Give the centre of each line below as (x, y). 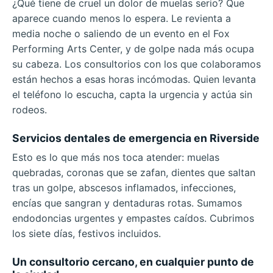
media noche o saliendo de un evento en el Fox (121, 34)
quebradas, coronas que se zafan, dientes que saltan (134, 173)
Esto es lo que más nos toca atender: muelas (116, 158)
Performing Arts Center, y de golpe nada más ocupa (133, 49)
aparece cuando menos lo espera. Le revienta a (122, 19)
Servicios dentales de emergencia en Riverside (136, 138)
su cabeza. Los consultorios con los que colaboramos (136, 64)
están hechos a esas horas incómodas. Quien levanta (134, 80)
